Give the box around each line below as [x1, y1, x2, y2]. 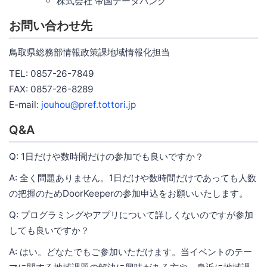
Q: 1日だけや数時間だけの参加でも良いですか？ [9, 150, 204, 162]
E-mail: [9, 98, 41, 110]
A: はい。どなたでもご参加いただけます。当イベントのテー [9, 246, 252, 257]
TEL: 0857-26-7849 [9, 67, 94, 79]
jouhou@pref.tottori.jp [41, 98, 136, 110]
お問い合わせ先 [9, 18, 92, 33]
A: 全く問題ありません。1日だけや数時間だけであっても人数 [9, 172, 256, 184]
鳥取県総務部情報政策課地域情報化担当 [9, 46, 170, 58]
